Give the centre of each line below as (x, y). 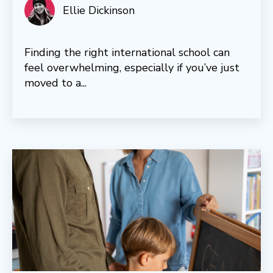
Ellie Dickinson (98, 10)
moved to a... (55, 83)
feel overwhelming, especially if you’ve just (132, 67)
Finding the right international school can (127, 52)
